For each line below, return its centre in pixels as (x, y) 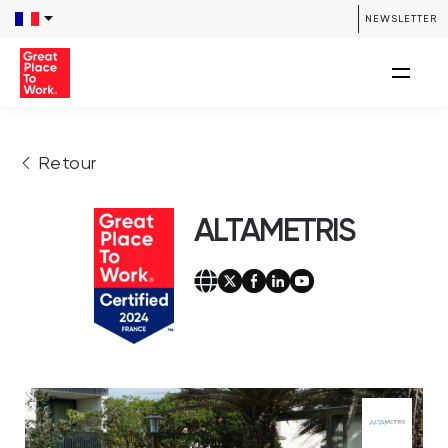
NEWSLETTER (401, 18)
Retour (67, 164)
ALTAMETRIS (274, 230)
